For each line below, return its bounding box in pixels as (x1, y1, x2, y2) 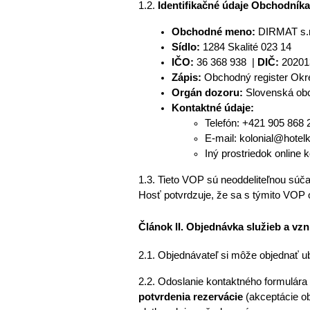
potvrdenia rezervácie (138, 291, 243, 302)
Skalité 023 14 (227, 41, 291, 53)
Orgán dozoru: (171, 86, 243, 98)
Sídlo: (171, 41, 203, 53)
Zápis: (171, 71, 201, 83)
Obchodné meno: (171, 26, 258, 37)
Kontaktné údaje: (171, 102, 254, 113)
